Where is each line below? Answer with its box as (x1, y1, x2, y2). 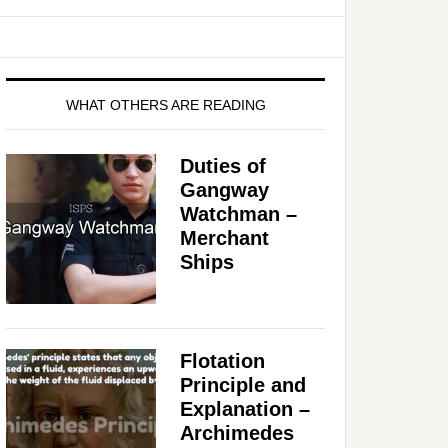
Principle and (180, 373, 306, 396)
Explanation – (180, 397, 310, 420)
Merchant (180, 226, 269, 249)
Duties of (180, 154, 266, 177)
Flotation (180, 349, 265, 372)
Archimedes (180, 421, 294, 444)
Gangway (180, 178, 269, 201)
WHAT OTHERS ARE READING (65, 96, 266, 113)
